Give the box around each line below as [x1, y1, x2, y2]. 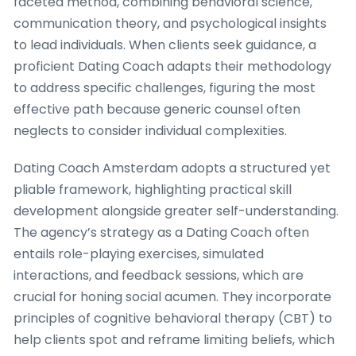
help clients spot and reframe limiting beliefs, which [14, 331, 335, 350]
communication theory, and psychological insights [14, 14, 327, 33]
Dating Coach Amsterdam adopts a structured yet [14, 159, 331, 178]
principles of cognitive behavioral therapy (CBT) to [14, 309, 332, 328]
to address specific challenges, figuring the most [14, 79, 315, 98]
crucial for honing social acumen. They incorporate [14, 288, 331, 307]
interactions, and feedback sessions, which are [14, 266, 304, 285]
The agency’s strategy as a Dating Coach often [14, 223, 309, 242]
